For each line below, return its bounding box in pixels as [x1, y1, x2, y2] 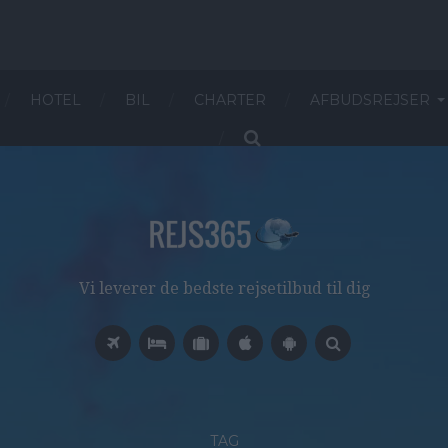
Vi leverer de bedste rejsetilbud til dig [78, 279, 370, 298]
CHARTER [193, 91, 266, 109]
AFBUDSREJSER [309, 91, 430, 109]
